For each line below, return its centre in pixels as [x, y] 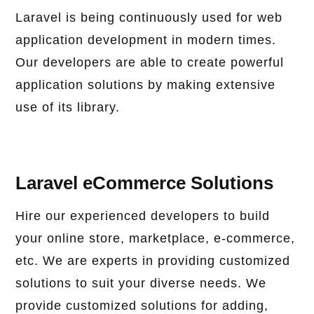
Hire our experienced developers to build [143, 216]
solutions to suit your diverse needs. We [141, 284]
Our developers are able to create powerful [150, 63]
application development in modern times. [146, 40]
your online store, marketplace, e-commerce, [156, 239]
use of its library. [68, 108]
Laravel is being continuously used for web [149, 18]
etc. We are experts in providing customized [153, 261]
